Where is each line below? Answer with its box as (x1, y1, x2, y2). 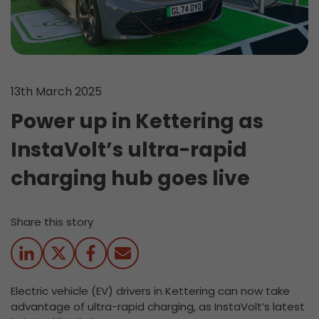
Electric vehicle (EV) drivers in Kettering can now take (11, 283, 290, 299)
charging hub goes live (11, 164, 250, 193)
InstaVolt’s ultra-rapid (11, 136, 247, 164)
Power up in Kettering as (11, 108, 263, 136)
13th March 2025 (11, 83, 102, 100)
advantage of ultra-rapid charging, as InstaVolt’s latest (11, 299, 305, 315)
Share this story (11, 214, 93, 230)
